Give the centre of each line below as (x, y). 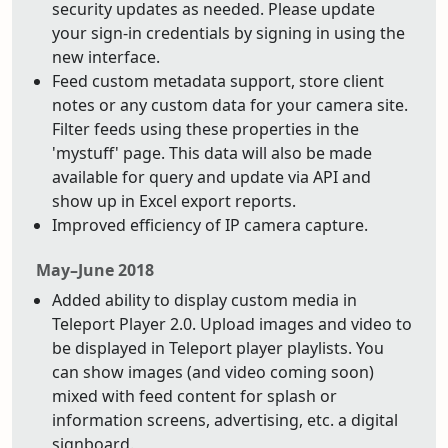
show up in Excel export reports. (174, 201)
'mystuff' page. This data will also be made (212, 153)
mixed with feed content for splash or (194, 396)
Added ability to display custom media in (204, 300)
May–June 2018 (95, 270)
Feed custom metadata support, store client (218, 81)
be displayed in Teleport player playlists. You (218, 348)
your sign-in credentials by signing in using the (228, 33)
